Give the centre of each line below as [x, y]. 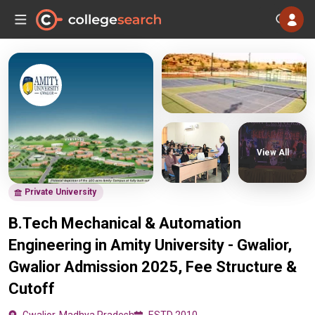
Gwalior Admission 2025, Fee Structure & [153, 267]
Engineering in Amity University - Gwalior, [150, 245]
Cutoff [32, 289]
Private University [60, 192]
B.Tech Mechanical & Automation [125, 223]
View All [272, 152]
